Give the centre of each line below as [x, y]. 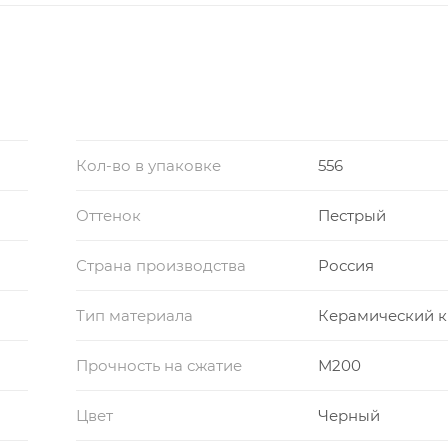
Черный [349, 416]
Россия [346, 266]
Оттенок [108, 216]
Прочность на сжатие [158, 366]
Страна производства [160, 266]
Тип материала [134, 316]
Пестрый [352, 216]
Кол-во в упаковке [148, 166]
